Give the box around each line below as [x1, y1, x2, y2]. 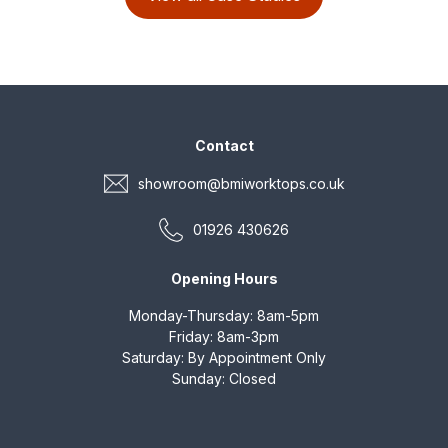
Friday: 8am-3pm [169, 327, 279, 345]
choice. [22, 15, 71, 33]
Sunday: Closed [172, 369, 276, 387]
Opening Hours [170, 269, 278, 287]
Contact [194, 136, 254, 154]
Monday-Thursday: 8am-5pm [129, 306, 319, 324]
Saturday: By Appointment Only [122, 348, 326, 366]
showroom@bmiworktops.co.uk [137, 175, 345, 193]
